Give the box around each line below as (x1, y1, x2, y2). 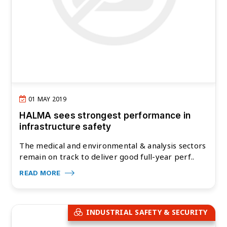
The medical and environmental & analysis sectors (19, 140, 206, 151)
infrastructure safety (19, 122, 111, 132)
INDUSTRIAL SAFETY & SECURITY (86, 207, 208, 217)
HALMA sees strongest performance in (19, 110, 191, 121)
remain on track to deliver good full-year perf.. (19, 152, 195, 162)
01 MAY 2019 (26, 95, 67, 104)
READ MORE (19, 169, 62, 177)
